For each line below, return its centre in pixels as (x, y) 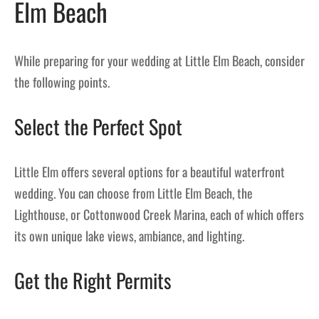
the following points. (62, 82)
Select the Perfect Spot (98, 127)
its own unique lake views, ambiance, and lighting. (129, 235)
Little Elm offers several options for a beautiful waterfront (150, 171)
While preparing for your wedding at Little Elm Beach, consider (159, 61)
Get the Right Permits (93, 280)
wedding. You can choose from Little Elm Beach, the (134, 193)
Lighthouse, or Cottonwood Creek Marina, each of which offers (159, 214)
